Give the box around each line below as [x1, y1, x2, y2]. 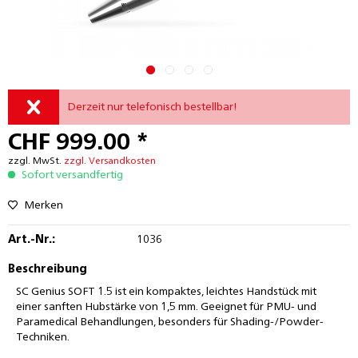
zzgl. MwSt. [8, 157, 64, 166]
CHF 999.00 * [8, 133, 149, 155]
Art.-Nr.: [8, 234, 55, 245]
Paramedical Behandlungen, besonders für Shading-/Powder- [16, 316, 324, 328]
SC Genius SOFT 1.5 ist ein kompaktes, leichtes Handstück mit [16, 286, 316, 297]
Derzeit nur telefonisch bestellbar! [67, 101, 238, 113]
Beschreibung [8, 264, 87, 275]
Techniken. [16, 332, 72, 343]
